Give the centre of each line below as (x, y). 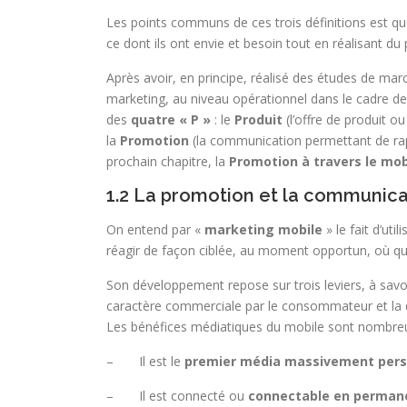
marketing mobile (263, 229)
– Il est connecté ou (177, 396)
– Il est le (145, 361)
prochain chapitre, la (168, 161)
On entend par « (155, 229)
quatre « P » (171, 119)
